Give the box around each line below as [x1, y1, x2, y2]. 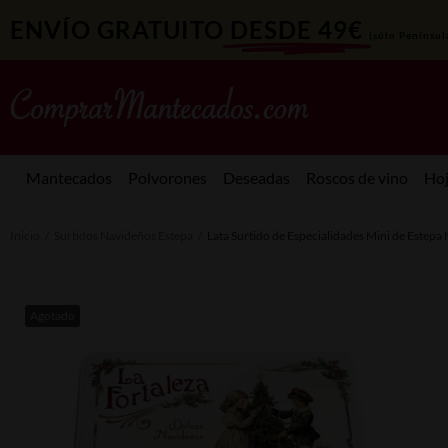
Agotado [30, 307, 75, 323]
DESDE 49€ [230, 15, 363, 44]
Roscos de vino [305, 167, 408, 187]
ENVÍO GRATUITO [10, 15, 224, 44]
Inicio [10, 227, 40, 243]
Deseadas [222, 167, 290, 187]
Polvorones [127, 167, 207, 187]
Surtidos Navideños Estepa [54, 227, 193, 243]
